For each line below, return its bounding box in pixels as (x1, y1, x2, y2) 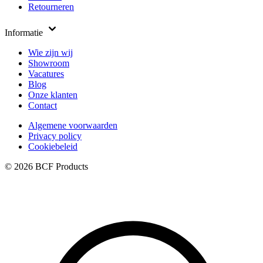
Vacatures (28, 69, 64, 79)
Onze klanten (28, 90, 77, 100)
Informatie (5, 28, 45, 38)
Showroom (28, 58, 69, 68)
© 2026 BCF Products (5, 161, 88, 171)
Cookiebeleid (28, 141, 77, 151)
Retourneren (28, 2, 74, 12)
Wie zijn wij (28, 48, 73, 58)
